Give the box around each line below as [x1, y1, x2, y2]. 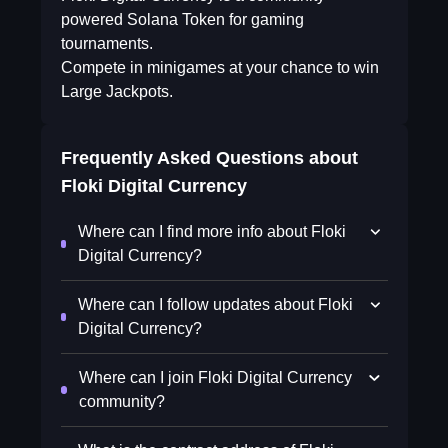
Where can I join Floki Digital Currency [78, 369, 352, 386]
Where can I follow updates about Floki [78, 296, 354, 313]
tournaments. [60, 35, 153, 52]
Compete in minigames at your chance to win [60, 59, 379, 76]
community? [78, 393, 165, 410]
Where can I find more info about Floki [78, 223, 347, 240]
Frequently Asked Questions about [60, 148, 358, 168]
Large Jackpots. [60, 83, 173, 100]
